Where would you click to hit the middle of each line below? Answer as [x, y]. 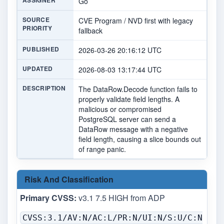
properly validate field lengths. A [129, 99]
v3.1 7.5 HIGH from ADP [121, 198]
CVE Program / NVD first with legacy [136, 21]
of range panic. [102, 149]
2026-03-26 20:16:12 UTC [120, 50]
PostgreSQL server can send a [127, 119]
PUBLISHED [41, 49]
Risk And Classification [69, 179]
